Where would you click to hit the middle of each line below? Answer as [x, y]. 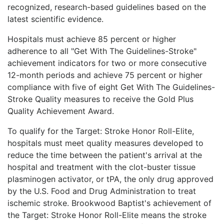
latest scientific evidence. [55, 19]
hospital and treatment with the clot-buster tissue [101, 167]
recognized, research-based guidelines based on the [107, 7]
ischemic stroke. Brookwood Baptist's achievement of [109, 203]
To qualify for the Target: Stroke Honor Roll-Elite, [101, 131]
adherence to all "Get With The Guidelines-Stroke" [102, 51]
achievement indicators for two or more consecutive [107, 63]
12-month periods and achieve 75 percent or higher [105, 75]
